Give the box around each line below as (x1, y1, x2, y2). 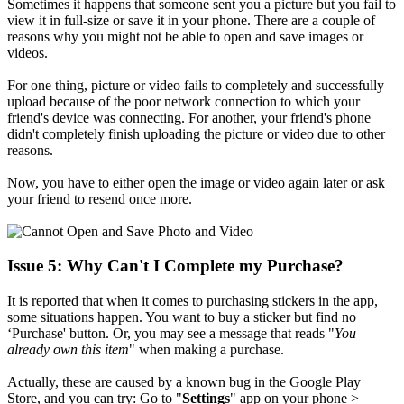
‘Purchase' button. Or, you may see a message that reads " (7, 325, 335, 341)
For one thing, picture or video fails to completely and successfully (7, 77, 384, 93)
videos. (7, 44, 48, 60)
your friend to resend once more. (7, 190, 192, 207)
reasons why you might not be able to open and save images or (7, 28, 363, 44)
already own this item (7, 341, 129, 357)
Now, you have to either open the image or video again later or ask (7, 174, 385, 190)
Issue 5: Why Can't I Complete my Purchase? (7, 256, 344, 276)
